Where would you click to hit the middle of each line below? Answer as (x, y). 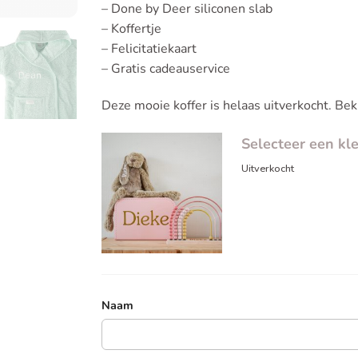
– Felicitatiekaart (149, 49)
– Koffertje (131, 29)
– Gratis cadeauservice (166, 69)
